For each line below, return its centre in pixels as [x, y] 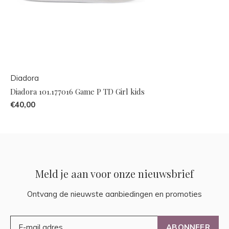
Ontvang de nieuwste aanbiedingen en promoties [114, 194]
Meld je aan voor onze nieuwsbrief [114, 173]
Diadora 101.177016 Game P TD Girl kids [77, 91]
